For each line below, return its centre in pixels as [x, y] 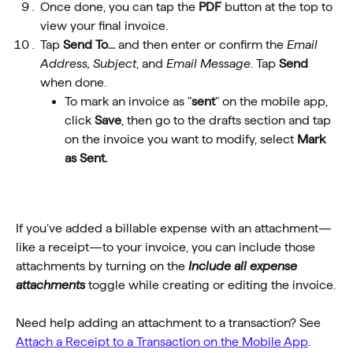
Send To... [89, 45]
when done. [73, 83]
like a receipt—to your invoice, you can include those [167, 247]
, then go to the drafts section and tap [228, 121]
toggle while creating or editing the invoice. [210, 284]
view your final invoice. [104, 26]
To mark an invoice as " [128, 102]
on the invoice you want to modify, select [181, 139]
